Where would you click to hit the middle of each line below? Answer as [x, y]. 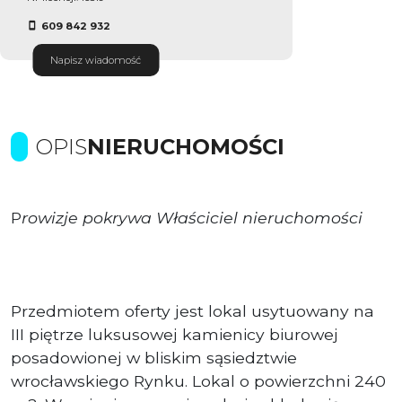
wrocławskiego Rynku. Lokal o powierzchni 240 [198, 380]
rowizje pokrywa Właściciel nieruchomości [192, 217]
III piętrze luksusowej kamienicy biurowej [175, 334]
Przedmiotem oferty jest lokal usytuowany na [192, 310]
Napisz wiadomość [96, 60]
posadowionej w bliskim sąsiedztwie [154, 357]
